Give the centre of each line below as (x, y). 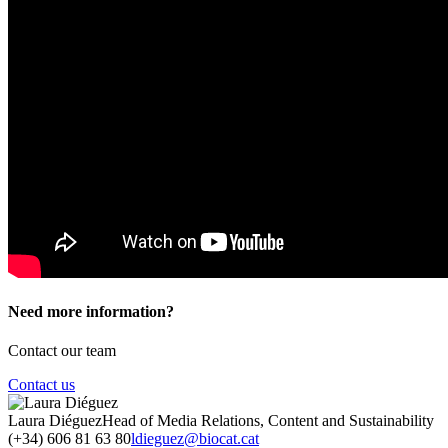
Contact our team (62, 351)
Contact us (41, 385)
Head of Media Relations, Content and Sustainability (268, 421)
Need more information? (91, 312)
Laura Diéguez (55, 421)
